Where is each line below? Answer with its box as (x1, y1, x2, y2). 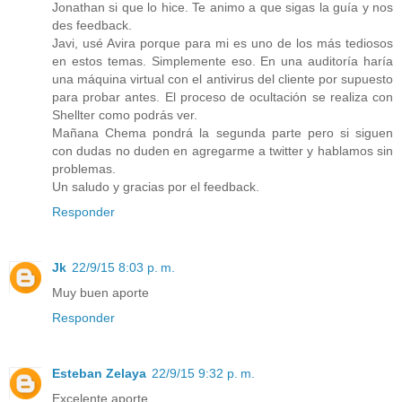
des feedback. (52, 18, 132, 33)
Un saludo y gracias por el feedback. (52, 179, 259, 195)
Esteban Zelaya (52, 366, 146, 381)
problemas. (52, 162, 116, 177)
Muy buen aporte (52, 285, 149, 301)
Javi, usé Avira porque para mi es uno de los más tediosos (52, 36, 393, 51)
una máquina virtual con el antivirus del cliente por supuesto (52, 72, 393, 87)
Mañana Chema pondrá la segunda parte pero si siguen (52, 126, 393, 141)
